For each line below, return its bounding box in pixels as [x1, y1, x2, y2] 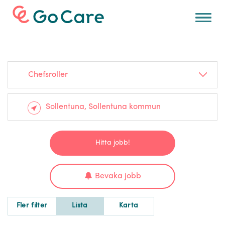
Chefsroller [28, 71, 68, 79]
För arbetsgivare [13, 10, 94, 20]
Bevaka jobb [94, 172, 141, 181]
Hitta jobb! [95, 139, 130, 147]
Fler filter [16, 202, 48, 210]
